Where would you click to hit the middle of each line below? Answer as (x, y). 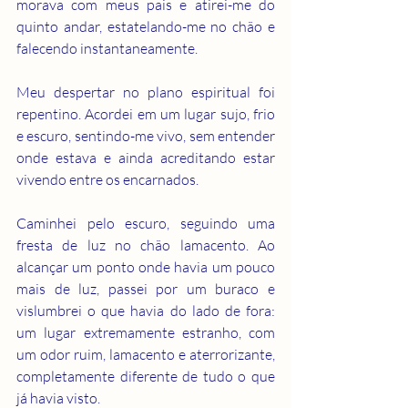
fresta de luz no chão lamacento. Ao (146, 245)
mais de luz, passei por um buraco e (146, 288)
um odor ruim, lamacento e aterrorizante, (146, 354)
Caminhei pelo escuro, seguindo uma (146, 223)
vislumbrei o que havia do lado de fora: (146, 310)
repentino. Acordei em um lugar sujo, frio (146, 113)
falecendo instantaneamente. (107, 48)
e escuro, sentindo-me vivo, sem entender (146, 135)
